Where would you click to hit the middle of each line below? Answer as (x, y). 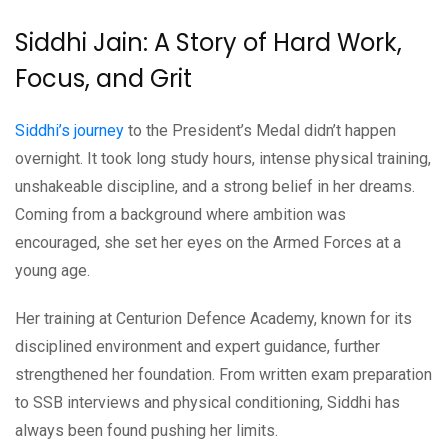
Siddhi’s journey (69, 130)
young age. (52, 270)
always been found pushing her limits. (146, 430)
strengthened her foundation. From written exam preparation (223, 374)
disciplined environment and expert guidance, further (197, 346)
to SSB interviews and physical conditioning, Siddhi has (207, 402)
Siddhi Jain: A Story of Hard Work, (208, 42)
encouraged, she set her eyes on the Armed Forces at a (208, 242)
